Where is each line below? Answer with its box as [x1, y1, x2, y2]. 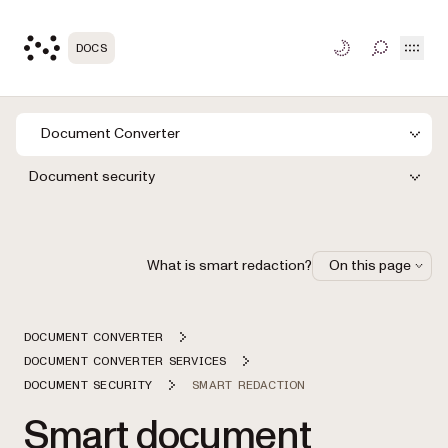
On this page [329, 255, 411, 275]
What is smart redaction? [147, 255, 312, 275]
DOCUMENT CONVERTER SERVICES [24, 354, 227, 367]
